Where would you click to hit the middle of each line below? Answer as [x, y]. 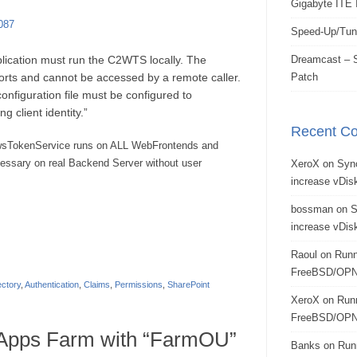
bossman [312, 209]
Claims [97, 284]
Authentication [52, 284]
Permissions [139, 284]
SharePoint [188, 284]
